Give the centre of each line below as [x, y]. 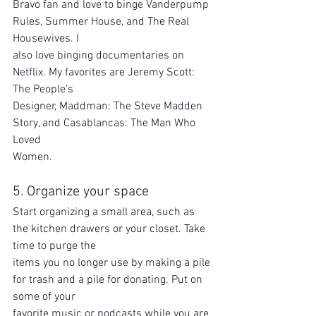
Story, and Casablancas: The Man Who [105, 123]
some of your [44, 297]
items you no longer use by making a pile [113, 263]
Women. [32, 157]
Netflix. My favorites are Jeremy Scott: [105, 73]
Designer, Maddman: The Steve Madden [109, 107]
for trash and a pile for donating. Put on [109, 280]
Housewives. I [46, 39]
